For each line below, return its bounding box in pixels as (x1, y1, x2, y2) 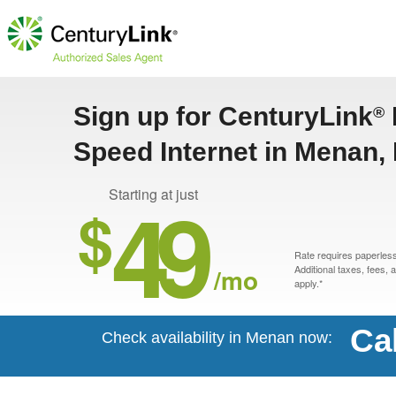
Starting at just (109, 184, 198, 204)
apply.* (294, 276, 323, 290)
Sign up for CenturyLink (73, 102, 373, 131)
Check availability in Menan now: (102, 329, 332, 346)
